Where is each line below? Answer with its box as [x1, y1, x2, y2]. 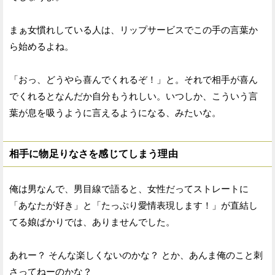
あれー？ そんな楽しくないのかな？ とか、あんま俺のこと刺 [9, 249, 263, 260]
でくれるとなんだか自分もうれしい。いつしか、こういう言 [9, 90, 258, 101]
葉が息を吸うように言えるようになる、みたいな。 [9, 107, 221, 118]
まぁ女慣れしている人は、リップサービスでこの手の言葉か [9, 24, 258, 35]
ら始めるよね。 [9, 41, 74, 52]
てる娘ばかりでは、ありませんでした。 [9, 216, 175, 227]
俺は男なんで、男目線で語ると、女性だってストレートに [9, 183, 249, 194]
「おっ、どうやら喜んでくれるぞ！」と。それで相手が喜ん [9, 74, 258, 85]
